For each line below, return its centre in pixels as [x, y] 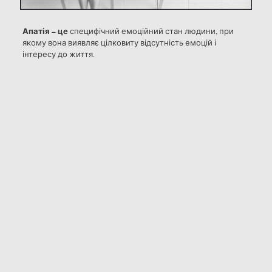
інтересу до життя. [58, 54]
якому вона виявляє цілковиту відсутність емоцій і [119, 42]
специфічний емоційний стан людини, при [151, 31]
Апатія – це [45, 30]
